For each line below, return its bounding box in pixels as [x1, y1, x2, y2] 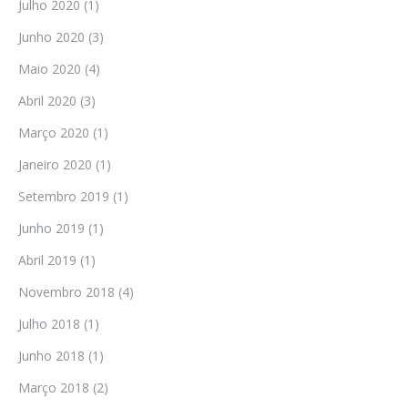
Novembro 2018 [18, 283, 115, 301]
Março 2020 [18, 124, 89, 141]
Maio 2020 [18, 60, 81, 77]
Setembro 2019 [18, 188, 109, 205]
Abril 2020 [18, 92, 76, 109]
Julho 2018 [18, 315, 80, 332]
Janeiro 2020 [18, 156, 92, 173]
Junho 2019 [18, 219, 85, 237]
